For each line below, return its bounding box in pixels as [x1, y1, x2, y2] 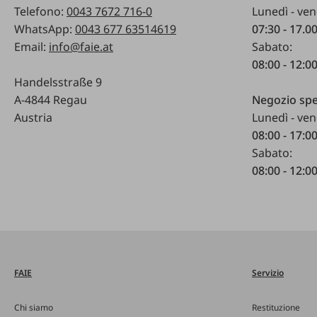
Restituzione [252, 301, 300, 313]
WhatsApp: [14, 21, 75, 37]
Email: [14, 38, 49, 54]
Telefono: [14, 3, 67, 19]
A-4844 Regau [14, 91, 87, 108]
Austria [14, 109, 52, 125]
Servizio [252, 267, 284, 279]
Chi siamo [14, 301, 53, 313]
